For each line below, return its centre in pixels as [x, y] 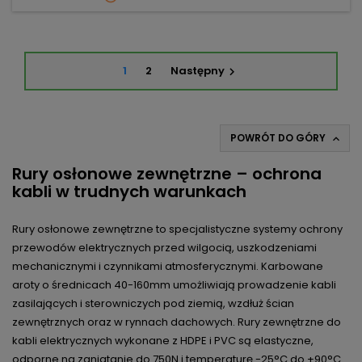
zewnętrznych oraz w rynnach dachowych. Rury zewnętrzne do [177, 322]
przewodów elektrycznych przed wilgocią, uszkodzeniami [164, 248]
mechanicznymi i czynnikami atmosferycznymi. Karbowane [168, 267]
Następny [198, 71]
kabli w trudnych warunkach [129, 192]
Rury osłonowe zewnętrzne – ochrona [167, 174]
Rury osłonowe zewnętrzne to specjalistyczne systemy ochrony [177, 229]
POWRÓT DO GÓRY [279, 138]
